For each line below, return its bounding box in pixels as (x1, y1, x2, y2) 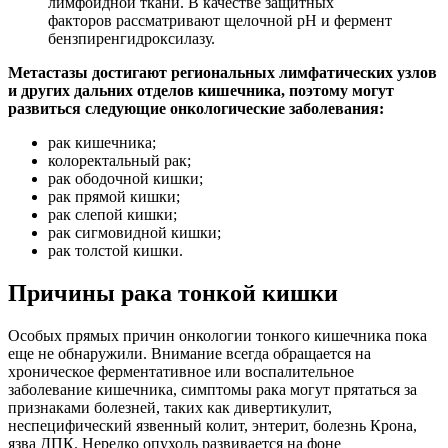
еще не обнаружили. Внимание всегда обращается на (8, 345, 371, 363)
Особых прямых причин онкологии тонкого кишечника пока (8, 327, 427, 345)
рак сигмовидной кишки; (48, 224, 221, 242)
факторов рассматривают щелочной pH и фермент (48, 12, 392, 30)
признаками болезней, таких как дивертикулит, (8, 399, 332, 417)
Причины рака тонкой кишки (8, 280, 338, 307)
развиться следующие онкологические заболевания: (8, 100, 384, 118)
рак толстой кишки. (48, 242, 183, 260)
